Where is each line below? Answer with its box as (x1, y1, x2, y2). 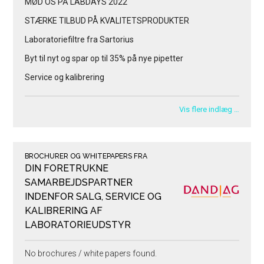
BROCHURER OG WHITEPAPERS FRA (25, 151, 148, 160)
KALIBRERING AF (25, 204, 103, 216)
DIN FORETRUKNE (25, 162, 109, 174)
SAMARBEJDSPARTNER (25, 176, 133, 188)
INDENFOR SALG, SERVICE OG (25, 190, 162, 202)
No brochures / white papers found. (25, 248, 157, 258)
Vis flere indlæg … (179, 104, 239, 114)
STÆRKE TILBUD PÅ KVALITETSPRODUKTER (25, 15, 190, 25)
